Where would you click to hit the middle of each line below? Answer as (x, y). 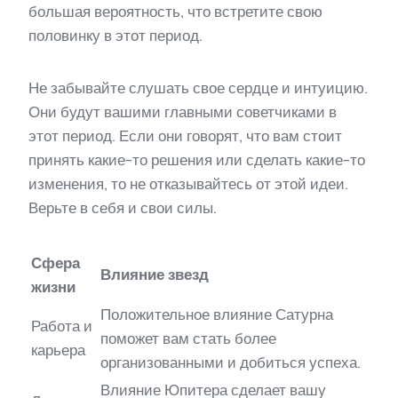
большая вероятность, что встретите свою (175, 12)
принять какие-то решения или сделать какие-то (197, 160)
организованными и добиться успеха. (231, 362)
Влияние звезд (155, 275)
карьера (58, 350)
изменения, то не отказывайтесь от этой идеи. (188, 184)
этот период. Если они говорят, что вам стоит (185, 136)
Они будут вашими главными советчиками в (183, 112)
